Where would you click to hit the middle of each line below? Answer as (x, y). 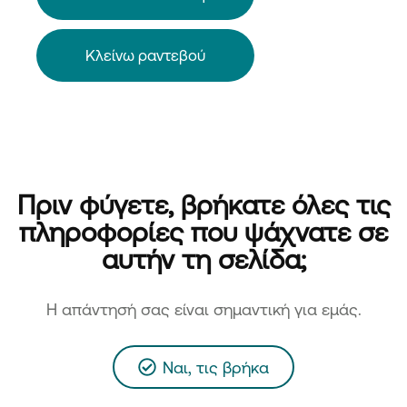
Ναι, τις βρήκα (216, 367)
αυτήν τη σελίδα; (203, 258)
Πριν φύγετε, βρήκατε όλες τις (203, 203)
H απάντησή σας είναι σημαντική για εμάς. (203, 308)
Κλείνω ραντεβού (145, 55)
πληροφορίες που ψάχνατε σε (203, 231)
